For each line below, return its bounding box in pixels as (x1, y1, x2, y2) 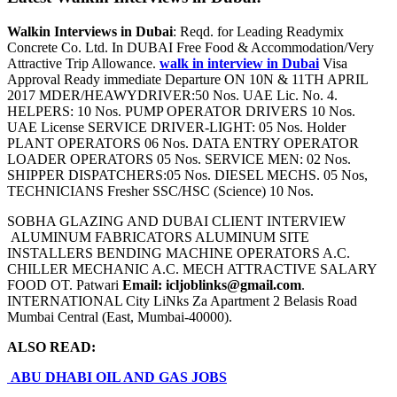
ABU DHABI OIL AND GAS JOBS (7, 370, 227, 385)
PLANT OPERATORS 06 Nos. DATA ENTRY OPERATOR (7, 136, 359, 152)
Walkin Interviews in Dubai (7, 24, 173, 40)
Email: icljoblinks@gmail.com (122, 277, 301, 293)
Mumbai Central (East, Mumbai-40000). (7, 309, 232, 325)
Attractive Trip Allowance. (7, 56, 160, 72)
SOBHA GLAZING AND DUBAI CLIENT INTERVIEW (7, 214, 346, 230)
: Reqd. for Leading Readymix (173, 24, 344, 40)
